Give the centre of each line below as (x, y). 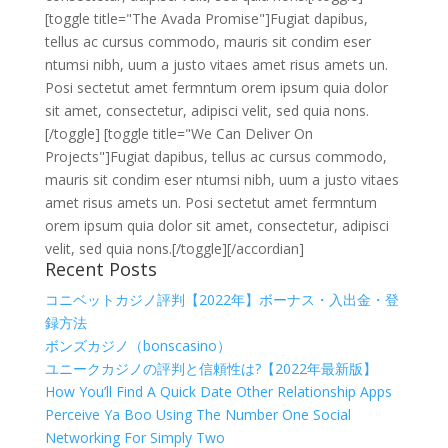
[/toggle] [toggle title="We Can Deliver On (178, 133)
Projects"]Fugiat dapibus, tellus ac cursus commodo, (215, 156)
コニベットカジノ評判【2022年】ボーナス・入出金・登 (221, 299)
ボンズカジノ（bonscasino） (137, 345)
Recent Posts (100, 269)
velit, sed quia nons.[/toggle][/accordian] (174, 248)
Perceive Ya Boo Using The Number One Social (197, 414)
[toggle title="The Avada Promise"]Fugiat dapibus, (206, 18)
